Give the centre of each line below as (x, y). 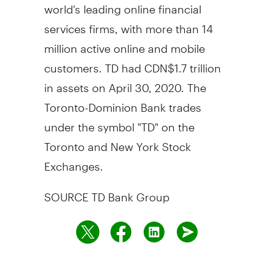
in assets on (76, 82)
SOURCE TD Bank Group (107, 192)
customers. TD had (94, 63)
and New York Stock (137, 141)
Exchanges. (73, 161)
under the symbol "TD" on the (119, 122)
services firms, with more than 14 (128, 23)
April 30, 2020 (145, 82)
